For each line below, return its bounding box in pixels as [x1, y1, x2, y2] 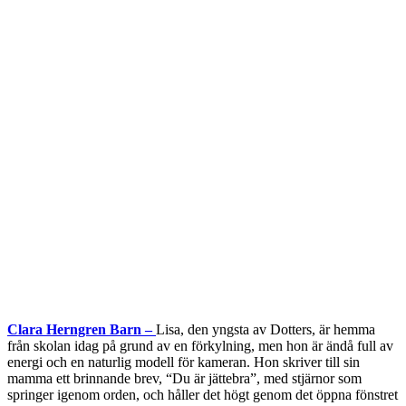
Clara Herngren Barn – [7, 322, 156, 338]
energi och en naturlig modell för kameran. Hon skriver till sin [7, 354, 360, 371]
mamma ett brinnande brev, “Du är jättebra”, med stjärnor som [7, 371, 362, 387]
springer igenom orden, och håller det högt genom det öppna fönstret [7, 387, 398, 403]
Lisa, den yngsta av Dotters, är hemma [156, 322, 375, 338]
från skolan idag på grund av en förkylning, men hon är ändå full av [7, 338, 393, 354]
